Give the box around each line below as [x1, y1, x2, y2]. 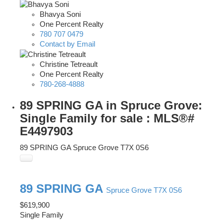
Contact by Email [40, 40, 95, 48]
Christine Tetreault [40, 60, 98, 68]
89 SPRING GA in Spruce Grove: [20, 98, 202, 112]
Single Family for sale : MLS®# [20, 111, 194, 125]
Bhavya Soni [40, 10, 81, 18]
